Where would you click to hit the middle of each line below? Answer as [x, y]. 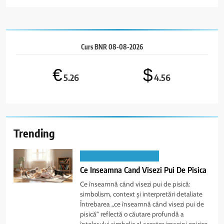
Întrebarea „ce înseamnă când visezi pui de [142, 204]
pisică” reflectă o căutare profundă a [132, 214]
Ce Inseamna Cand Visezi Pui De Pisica [143, 170]
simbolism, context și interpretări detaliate [141, 194]
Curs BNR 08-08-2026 [112, 47]
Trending [34, 133]
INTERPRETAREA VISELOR [120, 156]
